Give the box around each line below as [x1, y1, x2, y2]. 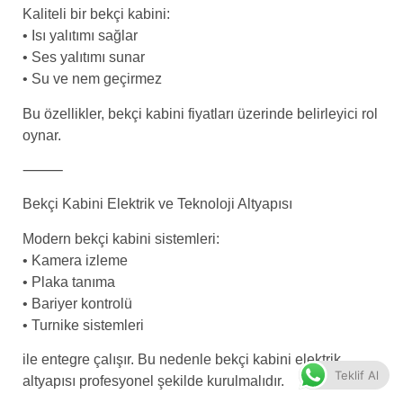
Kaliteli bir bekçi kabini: [22, 6, 170, 22]
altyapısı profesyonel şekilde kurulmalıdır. [22, 373, 284, 390]
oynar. [22, 127, 61, 143]
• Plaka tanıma [22, 273, 115, 290]
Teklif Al [335, 368, 379, 382]
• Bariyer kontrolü [22, 295, 132, 311]
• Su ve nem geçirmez [22, 71, 162, 87]
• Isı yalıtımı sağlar [22, 28, 138, 44]
